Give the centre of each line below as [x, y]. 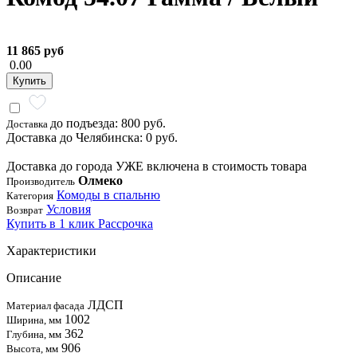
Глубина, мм [34, 334]
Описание [34, 277]
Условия [69, 209]
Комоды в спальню [108, 194]
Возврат [25, 210]
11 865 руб [35, 50]
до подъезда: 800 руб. [108, 123]
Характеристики [51, 250]
